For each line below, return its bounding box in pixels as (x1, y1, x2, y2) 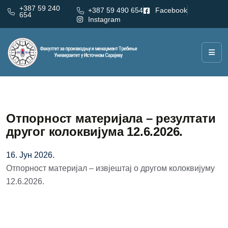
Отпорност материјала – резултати (6, 111, 216, 125)
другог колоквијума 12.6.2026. (6, 125, 183, 138)
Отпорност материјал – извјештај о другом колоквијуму (6, 164, 215, 173)
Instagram (88, 15, 121, 23)
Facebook (155, 6, 187, 14)
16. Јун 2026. (6, 151, 54, 159)
